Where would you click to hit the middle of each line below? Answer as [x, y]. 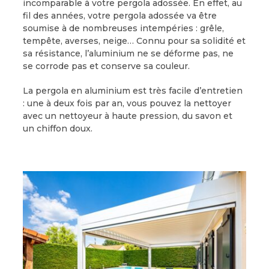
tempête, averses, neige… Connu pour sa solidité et [134, 41]
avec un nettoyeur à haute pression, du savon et [127, 116]
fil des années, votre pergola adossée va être [119, 16]
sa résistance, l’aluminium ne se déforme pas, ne [128, 54]
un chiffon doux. [57, 129]
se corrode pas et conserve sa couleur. [106, 66]
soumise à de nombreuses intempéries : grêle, [123, 29]
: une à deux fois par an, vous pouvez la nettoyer [127, 104]
